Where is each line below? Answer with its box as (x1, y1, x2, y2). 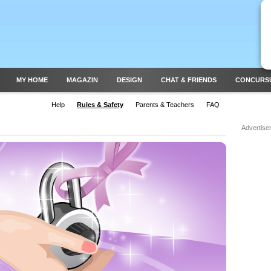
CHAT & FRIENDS (161, 76, 217, 83)
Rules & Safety (77, 101, 123, 108)
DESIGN (117, 76, 142, 83)
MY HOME (16, 76, 48, 83)
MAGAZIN (67, 76, 98, 83)
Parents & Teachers (135, 101, 194, 108)
